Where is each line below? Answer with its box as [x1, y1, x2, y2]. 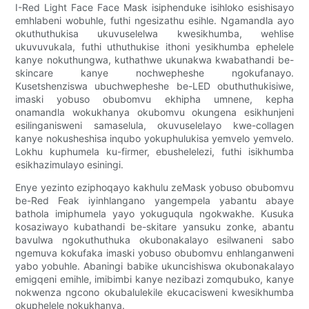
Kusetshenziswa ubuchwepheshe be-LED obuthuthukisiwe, [15, 80, 294, 92]
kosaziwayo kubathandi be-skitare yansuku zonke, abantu [15, 221, 294, 233]
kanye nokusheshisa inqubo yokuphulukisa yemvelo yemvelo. [15, 132, 294, 145]
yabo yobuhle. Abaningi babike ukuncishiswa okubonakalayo [15, 260, 294, 272]
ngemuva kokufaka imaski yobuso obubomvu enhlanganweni [15, 247, 294, 259]
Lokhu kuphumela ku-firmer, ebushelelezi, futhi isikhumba [15, 146, 294, 158]
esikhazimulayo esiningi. [15, 159, 124, 171]
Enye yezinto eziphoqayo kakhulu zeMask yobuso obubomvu [15, 181, 294, 194]
